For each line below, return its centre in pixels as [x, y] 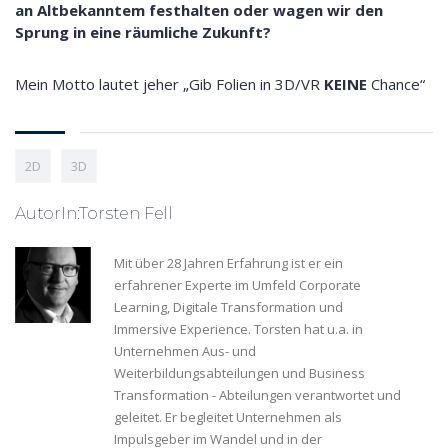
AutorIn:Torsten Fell [94, 214]
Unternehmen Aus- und [185, 351]
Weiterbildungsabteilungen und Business [239, 373]
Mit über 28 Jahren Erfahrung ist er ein [228, 263]
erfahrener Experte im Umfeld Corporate [237, 285]
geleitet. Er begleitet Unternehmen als [228, 417]
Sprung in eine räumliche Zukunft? [143, 32]
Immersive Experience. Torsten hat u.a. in [238, 329]
